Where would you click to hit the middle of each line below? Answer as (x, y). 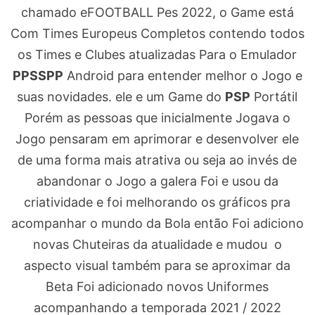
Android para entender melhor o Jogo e (182, 76)
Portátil (274, 97)
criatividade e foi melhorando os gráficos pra (157, 202)
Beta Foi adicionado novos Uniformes (157, 287)
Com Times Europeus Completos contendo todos (157, 34)
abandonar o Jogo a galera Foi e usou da (157, 181)
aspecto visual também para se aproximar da (157, 266)
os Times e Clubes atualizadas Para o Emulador (157, 55)
